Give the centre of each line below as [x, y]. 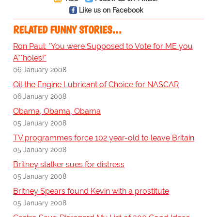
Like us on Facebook [111, 10]
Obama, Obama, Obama [57, 111]
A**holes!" [30, 58]
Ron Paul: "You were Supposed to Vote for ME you [103, 46]
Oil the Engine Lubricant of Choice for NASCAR [96, 85]
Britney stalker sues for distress [69, 165]
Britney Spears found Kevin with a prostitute [91, 191]
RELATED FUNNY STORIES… [67, 30]
